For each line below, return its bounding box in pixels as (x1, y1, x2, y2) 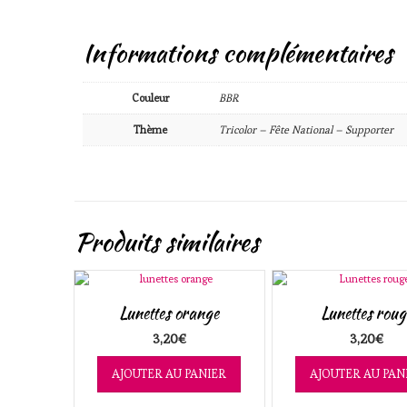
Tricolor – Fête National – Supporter (218, 123, 393, 137)
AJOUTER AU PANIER (112, 365, 227, 382)
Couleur (132, 91, 170, 105)
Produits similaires (74, 223, 259, 260)
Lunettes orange (119, 300, 220, 325)
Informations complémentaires (82, 35, 392, 72)
